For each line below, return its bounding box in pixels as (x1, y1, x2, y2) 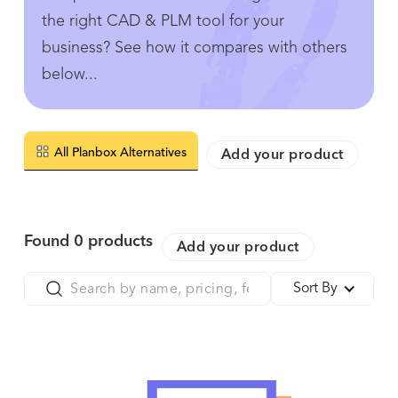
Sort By (293, 282, 338, 297)
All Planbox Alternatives (53, 147, 187, 160)
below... (41, 67, 98, 84)
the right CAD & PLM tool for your (41, 13, 284, 30)
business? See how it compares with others (41, 40, 347, 57)
